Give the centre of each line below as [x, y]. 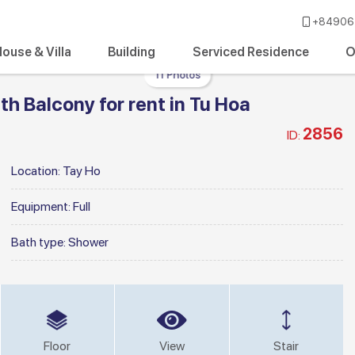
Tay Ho [82, 171]
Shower [88, 242]
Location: [37, 171]
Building [132, 52]
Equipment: [42, 206]
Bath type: [40, 242]
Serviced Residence [250, 52]
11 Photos [177, 74]
